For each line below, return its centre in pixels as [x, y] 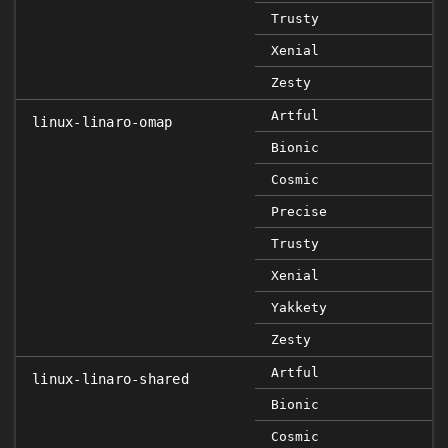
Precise [299, 211]
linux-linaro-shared [110, 379]
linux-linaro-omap [102, 122]
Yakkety [299, 307]
